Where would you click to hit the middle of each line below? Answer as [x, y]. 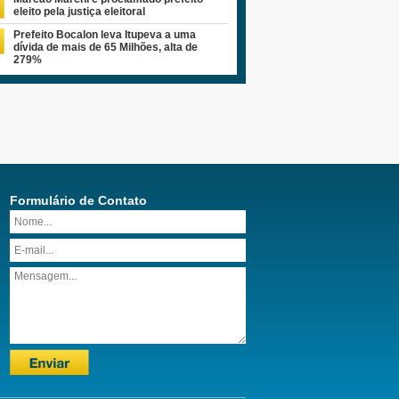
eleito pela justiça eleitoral [79, 12]
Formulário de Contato [78, 201]
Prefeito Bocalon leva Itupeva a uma [104, 35]
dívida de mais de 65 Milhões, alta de [105, 48]
